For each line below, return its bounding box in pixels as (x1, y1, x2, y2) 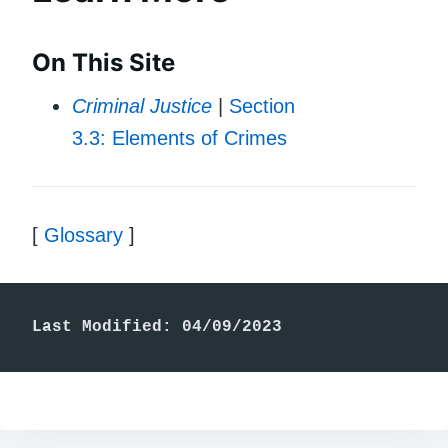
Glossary (44, 223, 123, 246)
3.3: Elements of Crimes (72, 126, 287, 149)
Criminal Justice (72, 94, 212, 117)
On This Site (32, 47, 175, 77)
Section (229, 94, 295, 117)
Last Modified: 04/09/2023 (32, 317, 282, 336)
